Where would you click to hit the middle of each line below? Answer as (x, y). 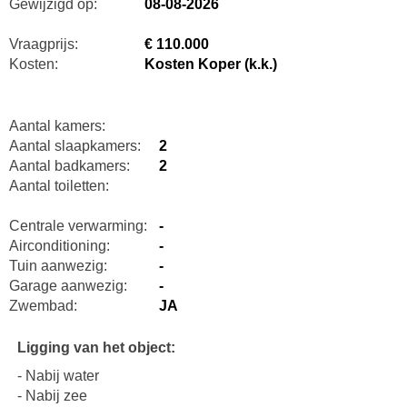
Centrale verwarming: (78, 226)
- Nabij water (58, 376)
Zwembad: (43, 306)
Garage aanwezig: (68, 286)
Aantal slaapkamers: (74, 146)
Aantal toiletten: (59, 186)
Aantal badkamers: (69, 166)
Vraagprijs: (43, 45)
